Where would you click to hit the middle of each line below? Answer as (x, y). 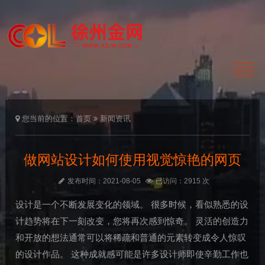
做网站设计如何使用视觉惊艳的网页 (132, 159)
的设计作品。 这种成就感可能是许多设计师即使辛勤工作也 (132, 254)
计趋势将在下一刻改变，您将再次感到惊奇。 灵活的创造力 (132, 221)
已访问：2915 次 (182, 181)
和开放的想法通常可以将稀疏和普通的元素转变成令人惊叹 (131, 238)
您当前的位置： (48, 118)
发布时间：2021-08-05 (105, 181)
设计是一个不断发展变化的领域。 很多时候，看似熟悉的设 (132, 205)
